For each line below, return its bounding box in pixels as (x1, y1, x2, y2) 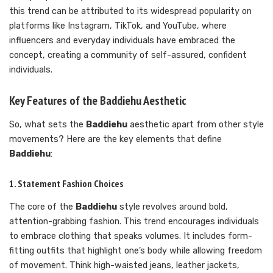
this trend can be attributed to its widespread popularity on (9, 5, 252, 16)
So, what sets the (9, 119, 86, 130)
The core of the (9, 201, 76, 212)
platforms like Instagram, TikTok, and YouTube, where (9, 20, 227, 31)
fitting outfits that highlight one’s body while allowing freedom (9, 245, 262, 256)
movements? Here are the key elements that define (9, 134, 222, 145)
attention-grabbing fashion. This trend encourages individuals (9, 216, 259, 227)
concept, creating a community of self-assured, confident (9, 49, 247, 60)
